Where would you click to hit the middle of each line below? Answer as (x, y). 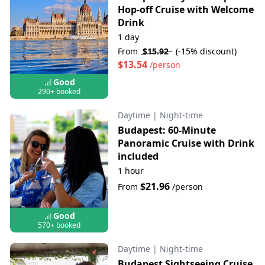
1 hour (130, 170)
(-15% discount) (206, 51)
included (138, 156)
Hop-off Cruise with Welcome (185, 10)
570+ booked (59, 225)
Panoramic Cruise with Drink (186, 143)
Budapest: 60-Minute (167, 130)
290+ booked (59, 91)
